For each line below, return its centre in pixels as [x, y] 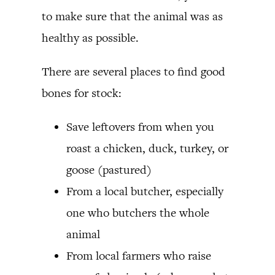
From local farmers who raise [139, 255]
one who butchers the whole [138, 212]
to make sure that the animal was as [132, 16]
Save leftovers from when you [140, 126]
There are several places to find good [134, 71]
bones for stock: [82, 93]
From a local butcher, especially [145, 191]
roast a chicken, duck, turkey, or [147, 148]
